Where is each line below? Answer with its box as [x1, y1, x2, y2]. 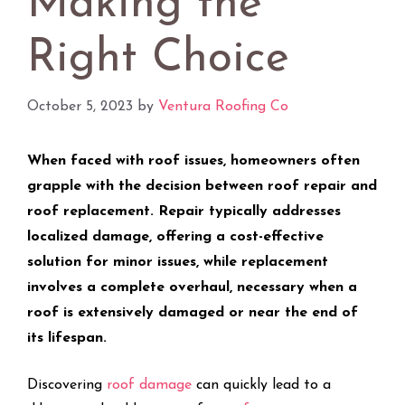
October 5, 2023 [27, 99, 133, 114]
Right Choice [27, 35, 289, 82]
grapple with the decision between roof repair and [27, 178, 377, 193]
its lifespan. [27, 330, 107, 345]
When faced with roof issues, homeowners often [27, 153, 360, 168]
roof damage [107, 377, 192, 392]
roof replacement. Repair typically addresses [27, 203, 341, 219]
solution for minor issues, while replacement [27, 254, 328, 269]
